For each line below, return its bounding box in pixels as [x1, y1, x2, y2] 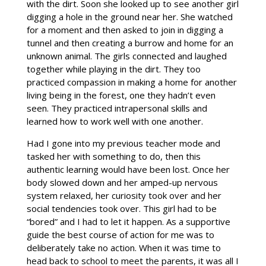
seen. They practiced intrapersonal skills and [26, 102, 207, 114]
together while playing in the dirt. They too [26, 62, 201, 75]
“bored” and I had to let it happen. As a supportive [26, 215, 230, 227]
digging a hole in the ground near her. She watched [26, 10, 233, 23]
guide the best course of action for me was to [26, 228, 214, 240]
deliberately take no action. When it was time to [26, 241, 221, 254]
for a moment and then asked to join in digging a [26, 23, 223, 36]
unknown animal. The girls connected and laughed [26, 49, 227, 62]
